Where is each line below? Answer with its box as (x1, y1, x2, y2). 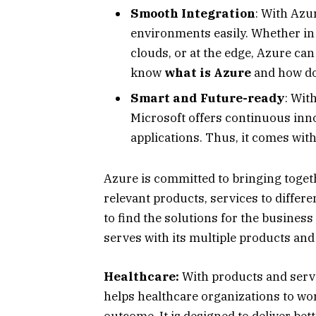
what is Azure (164, 65, 251, 81)
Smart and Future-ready (130, 90, 285, 106)
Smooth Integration (130, 6, 255, 22)
